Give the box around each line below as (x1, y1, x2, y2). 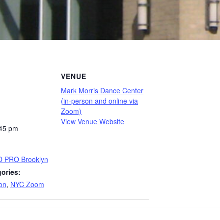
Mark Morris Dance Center (61, 85, 143, 95)
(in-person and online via (61, 96, 138, 106)
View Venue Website (61, 116, 124, 126)
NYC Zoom (10, 179, 44, 189)
